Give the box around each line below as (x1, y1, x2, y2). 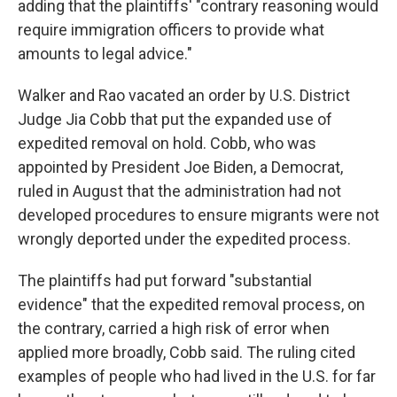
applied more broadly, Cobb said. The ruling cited (18, 343, 355, 362)
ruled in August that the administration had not (18, 182, 341, 201)
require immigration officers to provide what (18, 20, 324, 40)
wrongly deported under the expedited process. (18, 230, 351, 249)
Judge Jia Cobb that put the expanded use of (18, 110, 332, 129)
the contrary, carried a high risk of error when (18, 319, 330, 339)
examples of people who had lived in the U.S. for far (18, 367, 376, 386)
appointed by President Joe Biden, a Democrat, (18, 158, 343, 177)
